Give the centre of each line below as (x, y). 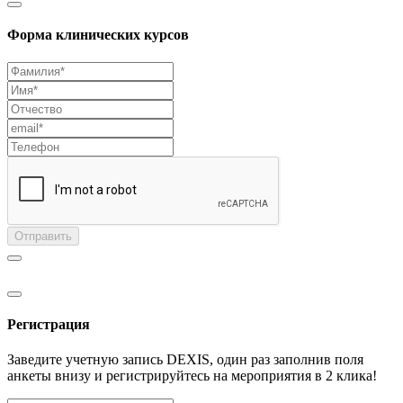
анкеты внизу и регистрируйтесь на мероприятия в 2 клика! (192, 376)
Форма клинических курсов (98, 35)
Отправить (43, 237)
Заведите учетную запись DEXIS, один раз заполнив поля (185, 360)
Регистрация (49, 324)
